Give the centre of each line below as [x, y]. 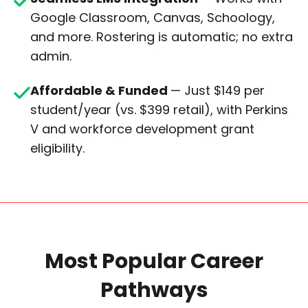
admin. [51, 56]
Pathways [154, 290]
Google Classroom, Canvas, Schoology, [153, 18]
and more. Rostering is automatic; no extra [162, 37]
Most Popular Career [154, 262]
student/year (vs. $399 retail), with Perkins [159, 110]
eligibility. [57, 148]
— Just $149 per [218, 91]
